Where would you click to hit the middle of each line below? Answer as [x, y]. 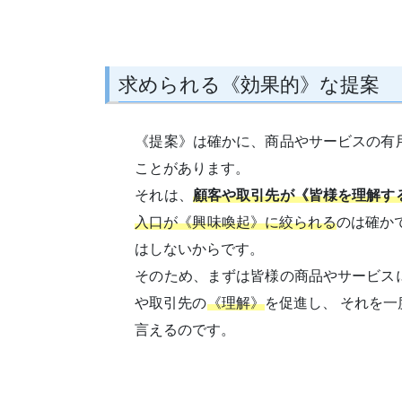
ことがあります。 [192, 168]
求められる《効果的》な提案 [249, 85]
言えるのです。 [185, 329]
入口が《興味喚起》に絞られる [236, 222]
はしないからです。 [200, 249]
